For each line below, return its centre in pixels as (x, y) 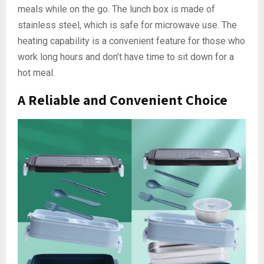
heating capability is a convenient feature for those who (131, 41)
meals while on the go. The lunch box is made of (116, 9)
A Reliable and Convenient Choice (123, 100)
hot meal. (36, 73)
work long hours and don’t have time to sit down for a (126, 57)
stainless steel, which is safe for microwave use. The (127, 25)
